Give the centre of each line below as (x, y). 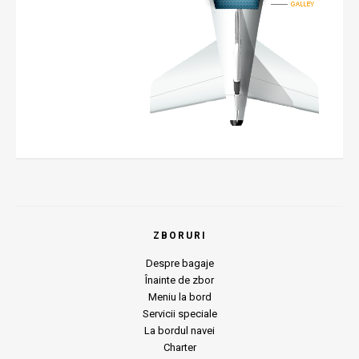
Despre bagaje (179, 264)
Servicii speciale (179, 314)
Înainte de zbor (179, 280)
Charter (179, 348)
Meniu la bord (179, 297)
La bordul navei (179, 331)
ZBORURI (179, 236)
